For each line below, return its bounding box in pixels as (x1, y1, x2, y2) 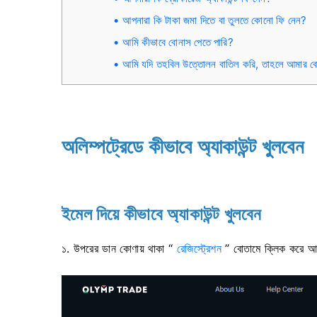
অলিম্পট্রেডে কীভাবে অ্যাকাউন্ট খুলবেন (62, 132, 304, 159)
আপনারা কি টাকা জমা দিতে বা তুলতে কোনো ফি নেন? (122, 13, 307, 27)
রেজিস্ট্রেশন (176, 241, 222, 255)
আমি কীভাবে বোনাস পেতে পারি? (122, 35, 234, 49)
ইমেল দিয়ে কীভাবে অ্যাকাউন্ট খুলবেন (62, 202, 262, 225)
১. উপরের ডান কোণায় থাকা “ (62, 241, 177, 255)
